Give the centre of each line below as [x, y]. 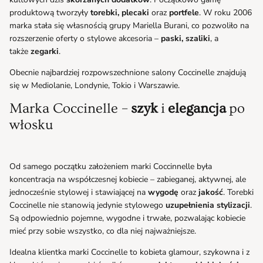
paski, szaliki [186, 38]
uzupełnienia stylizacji [208, 205]
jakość [211, 192]
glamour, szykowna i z [209, 252]
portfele [184, 12]
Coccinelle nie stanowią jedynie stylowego [86, 205]
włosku [31, 124]
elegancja [197, 108]
